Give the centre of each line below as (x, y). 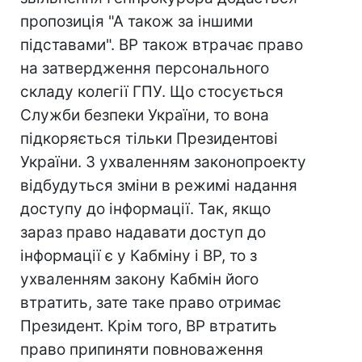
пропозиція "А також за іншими (137, 21)
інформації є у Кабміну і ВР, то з (139, 256)
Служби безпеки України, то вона (145, 115)
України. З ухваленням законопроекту (163, 162)
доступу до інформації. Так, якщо (145, 209)
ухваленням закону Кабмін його (139, 279)
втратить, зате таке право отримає (151, 303)
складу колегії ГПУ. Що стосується (152, 92)
